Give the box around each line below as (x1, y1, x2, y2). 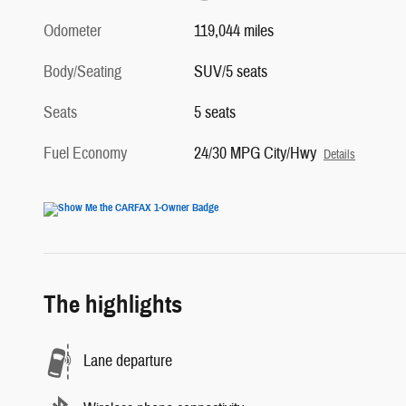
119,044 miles (194, 20, 275, 42)
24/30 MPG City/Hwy (194, 142, 317, 164)
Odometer (43, 20, 101, 42)
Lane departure (83, 351, 172, 372)
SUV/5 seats (194, 61, 268, 82)
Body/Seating (43, 61, 121, 82)
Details (324, 146, 356, 162)
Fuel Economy (43, 142, 127, 164)
